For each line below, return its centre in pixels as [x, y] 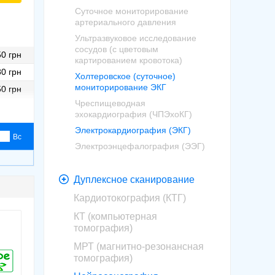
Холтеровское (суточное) [125, 76]
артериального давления [126, 22]
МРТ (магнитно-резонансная [139, 246]
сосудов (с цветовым [117, 49]
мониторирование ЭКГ [121, 87]
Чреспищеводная [110, 103]
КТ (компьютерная [115, 216]
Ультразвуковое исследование [136, 38]
